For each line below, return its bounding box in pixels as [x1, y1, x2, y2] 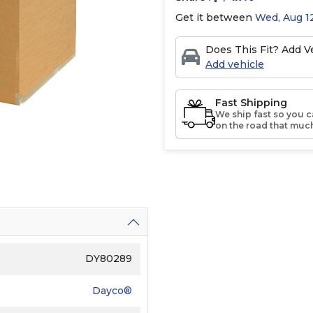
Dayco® [92, 284, 132, 297]
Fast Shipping [215, 96, 287, 109]
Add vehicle [205, 57, 264, 71]
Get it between [175, 10, 255, 24]
